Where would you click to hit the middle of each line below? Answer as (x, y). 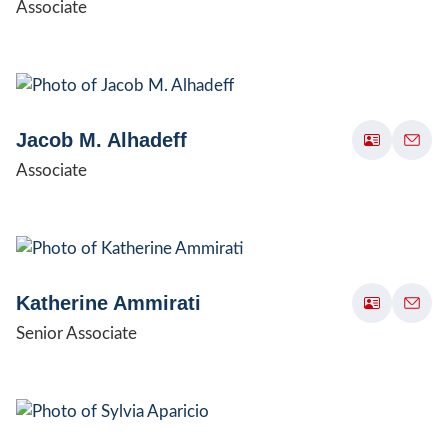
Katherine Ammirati (108, 302)
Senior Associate (76, 333)
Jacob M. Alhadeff (101, 139)
